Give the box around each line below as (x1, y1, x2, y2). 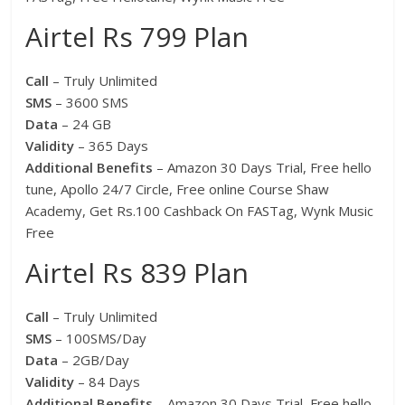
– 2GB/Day (61, 351, 130, 370)
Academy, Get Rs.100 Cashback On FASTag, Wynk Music (25, 202, 374, 221)
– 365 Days (78, 137, 149, 155)
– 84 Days (74, 372, 141, 391)
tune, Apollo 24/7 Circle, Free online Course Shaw (25, 180, 330, 199)
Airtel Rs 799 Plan (25, 18, 250, 56)
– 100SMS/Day (52, 329, 147, 348)
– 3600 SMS (52, 93, 129, 112)
